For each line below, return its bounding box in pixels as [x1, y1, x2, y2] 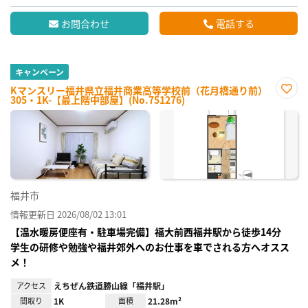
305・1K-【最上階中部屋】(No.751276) [10, 93, 185, 107]
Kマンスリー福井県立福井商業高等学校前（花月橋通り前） [10, 83, 267, 98]
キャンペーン [15, 66, 64, 78]
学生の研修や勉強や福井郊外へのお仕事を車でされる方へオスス [10, 240, 289, 254]
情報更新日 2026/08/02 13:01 [10, 208, 126, 221]
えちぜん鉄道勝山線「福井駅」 [54, 280, 169, 292]
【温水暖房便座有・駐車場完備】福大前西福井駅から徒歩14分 [10, 225, 291, 239]
